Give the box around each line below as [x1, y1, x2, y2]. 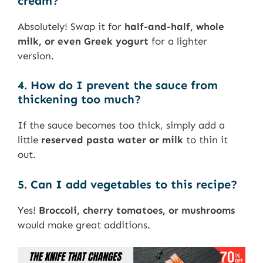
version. [18, 49, 54, 62]
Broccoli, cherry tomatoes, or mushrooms [39, 204, 235, 216]
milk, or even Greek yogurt [18, 35, 149, 47]
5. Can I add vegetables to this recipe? [18, 177, 237, 191]
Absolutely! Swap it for [18, 20, 124, 32]
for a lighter [149, 35, 207, 47]
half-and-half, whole [124, 20, 224, 32]
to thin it [183, 134, 228, 146]
